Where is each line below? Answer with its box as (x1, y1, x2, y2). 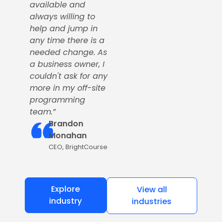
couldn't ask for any (30, 70, 108, 82)
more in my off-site (30, 82, 106, 94)
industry (49, 195, 82, 207)
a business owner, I (30, 58, 105, 70)
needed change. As (30, 47, 107, 58)
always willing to (30, 11, 95, 22)
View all (136, 184, 167, 195)
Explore (51, 183, 80, 195)
